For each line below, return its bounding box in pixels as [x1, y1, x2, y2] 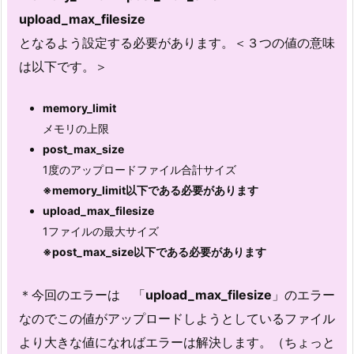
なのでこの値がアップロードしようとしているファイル [19, 311, 335, 327]
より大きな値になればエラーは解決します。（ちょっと [19, 334, 335, 351]
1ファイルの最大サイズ [43, 224, 159, 239]
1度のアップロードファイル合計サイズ [43, 163, 236, 177]
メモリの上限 [43, 122, 109, 136]
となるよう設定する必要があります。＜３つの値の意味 [19, 34, 335, 51]
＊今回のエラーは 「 [19, 287, 145, 303]
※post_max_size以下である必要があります [43, 245, 266, 259]
